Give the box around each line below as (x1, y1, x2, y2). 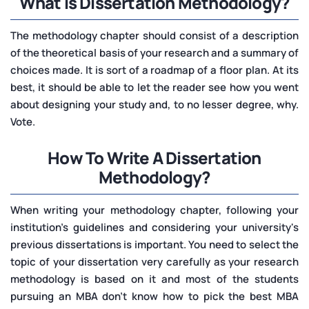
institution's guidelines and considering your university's (10, 220, 299, 235)
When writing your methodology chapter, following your (10, 203, 299, 218)
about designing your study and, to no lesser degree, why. (10, 97, 299, 112)
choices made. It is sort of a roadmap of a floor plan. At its (10, 63, 299, 78)
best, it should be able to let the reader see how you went (10, 80, 299, 95)
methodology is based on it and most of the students (10, 272, 299, 287)
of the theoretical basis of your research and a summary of (10, 46, 299, 61)
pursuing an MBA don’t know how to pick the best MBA (10, 289, 299, 304)
